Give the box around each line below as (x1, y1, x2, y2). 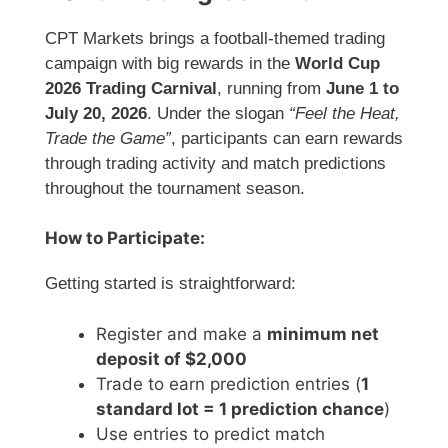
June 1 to (326, 78, 399, 98)
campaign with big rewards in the (45, 53, 295, 73)
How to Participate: (45, 228, 205, 249)
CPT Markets (45, 28, 144, 48)
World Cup (295, 53, 380, 73)
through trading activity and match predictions (45, 153, 386, 173)
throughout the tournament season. (45, 178, 305, 198)
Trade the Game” (45, 128, 171, 148)
